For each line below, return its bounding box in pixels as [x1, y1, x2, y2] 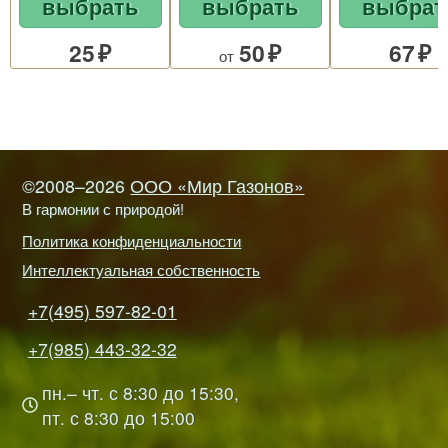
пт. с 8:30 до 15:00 [42, 405, 196, 431]
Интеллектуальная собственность [22, 258, 261, 280]
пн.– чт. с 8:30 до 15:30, [42, 380, 240, 406]
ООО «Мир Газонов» [130, 172, 305, 198]
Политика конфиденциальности [22, 229, 242, 251]
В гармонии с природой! [22, 197, 185, 219]
